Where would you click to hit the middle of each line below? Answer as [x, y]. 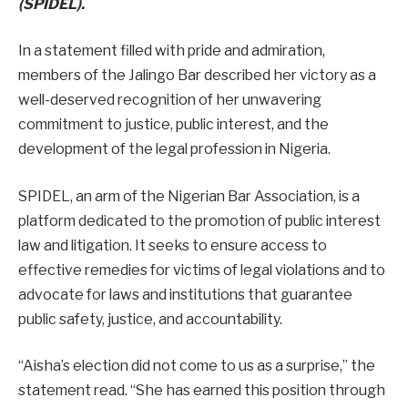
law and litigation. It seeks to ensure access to [173, 245]
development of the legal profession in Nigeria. [174, 149]
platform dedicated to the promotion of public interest [199, 220]
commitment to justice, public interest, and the [173, 125]
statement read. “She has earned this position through [202, 391]
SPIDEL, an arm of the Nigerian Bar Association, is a [189, 196]
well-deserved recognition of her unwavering [170, 100]
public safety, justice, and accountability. [150, 319]
